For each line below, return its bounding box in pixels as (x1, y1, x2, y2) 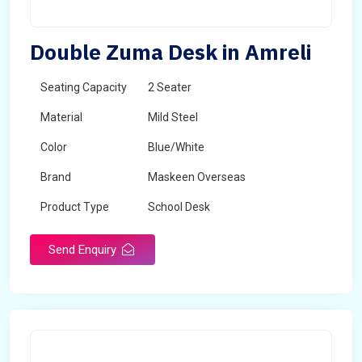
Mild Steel (148, 111, 198, 124)
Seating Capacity (40, 81, 127, 94)
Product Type (40, 200, 109, 213)
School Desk (148, 200, 210, 213)
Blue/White (148, 141, 204, 154)
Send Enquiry (48, 242, 120, 257)
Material (40, 111, 82, 124)
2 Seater (148, 81, 192, 94)
